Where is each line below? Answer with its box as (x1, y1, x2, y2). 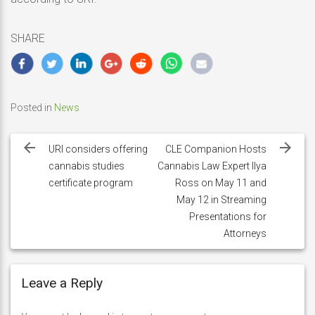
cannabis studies (48, 160, 124, 172)
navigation (10, 139, 99, 162)
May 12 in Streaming (176, 194, 267, 205)
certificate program (48, 177, 133, 188)
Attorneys (224, 228, 267, 239)
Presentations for (189, 211, 267, 222)
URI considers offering (48, 143, 148, 155)
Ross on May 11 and (175, 177, 267, 188)
